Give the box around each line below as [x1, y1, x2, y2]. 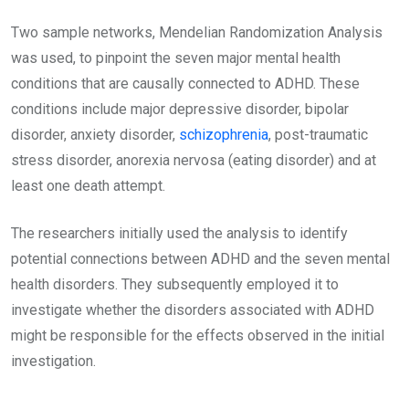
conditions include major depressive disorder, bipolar [11, 100, 349, 118]
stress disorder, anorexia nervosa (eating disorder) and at [11, 152, 376, 169]
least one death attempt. [11, 177, 165, 194]
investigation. [11, 352, 96, 370]
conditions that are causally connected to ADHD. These [11, 75, 360, 92]
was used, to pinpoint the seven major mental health [11, 49, 341, 67]
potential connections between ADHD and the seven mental [11, 250, 390, 267]
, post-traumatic [268, 126, 368, 143]
